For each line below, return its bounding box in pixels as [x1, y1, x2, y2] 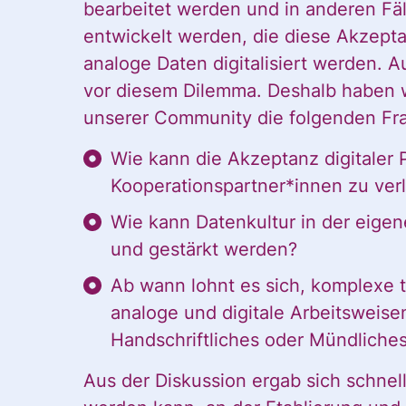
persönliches [200, 58, 309, 80]
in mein [200, 31, 263, 53]
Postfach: [200, 85, 281, 107]
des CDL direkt [200, 4, 327, 25]
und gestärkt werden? [111, 238, 297, 260]
